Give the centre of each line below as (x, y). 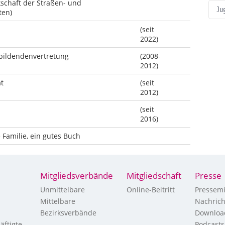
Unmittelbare (63, 190)
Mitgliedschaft (154, 176)
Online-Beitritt (151, 190)
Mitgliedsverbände (77, 176)
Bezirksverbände (68, 213)
